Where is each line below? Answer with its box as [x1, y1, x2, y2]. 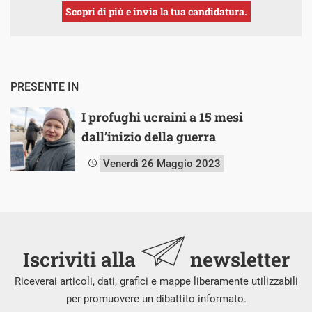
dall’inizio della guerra [81, 128, 216, 145]
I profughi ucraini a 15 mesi [81, 109, 243, 125]
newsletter [185, 247, 290, 272]
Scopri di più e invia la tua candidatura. [65, 5, 247, 18]
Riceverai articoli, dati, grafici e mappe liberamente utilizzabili [14, 275, 298, 288]
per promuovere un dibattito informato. [65, 292, 247, 305]
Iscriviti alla [22, 247, 141, 272]
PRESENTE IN [10, 80, 79, 93]
